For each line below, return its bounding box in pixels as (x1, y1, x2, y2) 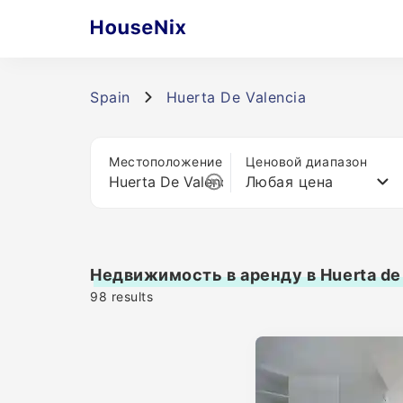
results (107, 289, 154, 304)
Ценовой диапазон (245, 154, 368, 169)
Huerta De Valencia (166, 88, 307, 106)
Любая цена (245, 173, 334, 191)
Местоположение (109, 154, 223, 169)
